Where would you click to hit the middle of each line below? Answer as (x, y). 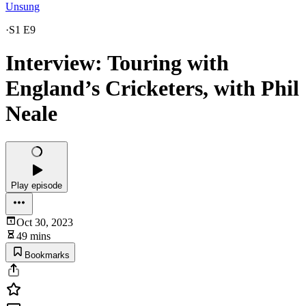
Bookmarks (47, 255)
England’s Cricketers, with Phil (152, 88)
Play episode (37, 185)
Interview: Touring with (117, 63)
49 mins (33, 236)
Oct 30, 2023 (45, 222)
